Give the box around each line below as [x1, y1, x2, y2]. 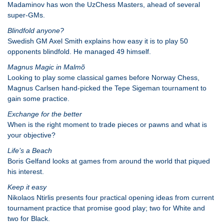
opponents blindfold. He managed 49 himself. [7, 47, 151, 55]
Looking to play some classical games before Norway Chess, [7, 73, 199, 81]
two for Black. [7, 214, 50, 222]
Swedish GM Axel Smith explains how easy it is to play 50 [7, 37, 188, 45]
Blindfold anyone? [7, 26, 64, 34]
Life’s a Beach [7, 146, 52, 154]
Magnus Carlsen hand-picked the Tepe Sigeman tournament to [7, 84, 206, 92]
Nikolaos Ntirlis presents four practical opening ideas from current [7, 193, 214, 201]
